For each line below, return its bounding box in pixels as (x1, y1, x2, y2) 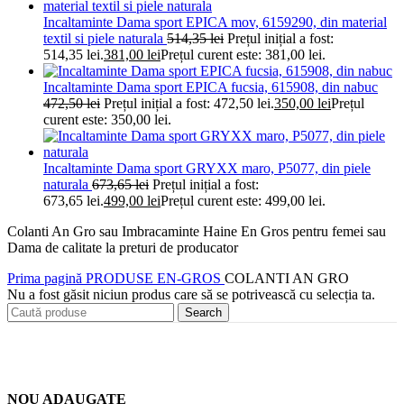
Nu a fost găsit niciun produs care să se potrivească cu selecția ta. (7, 286, 375, 302)
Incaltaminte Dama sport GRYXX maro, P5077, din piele (43, 160, 371, 176)
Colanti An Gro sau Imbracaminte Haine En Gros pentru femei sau (7, 223, 386, 239)
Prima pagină (7, 270, 86, 286)
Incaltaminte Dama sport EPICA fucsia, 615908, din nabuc (43, 78, 378, 95)
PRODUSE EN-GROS (86, 270, 225, 286)
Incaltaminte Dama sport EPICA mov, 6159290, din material (43, 14, 387, 30)
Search (185, 305, 222, 319)
